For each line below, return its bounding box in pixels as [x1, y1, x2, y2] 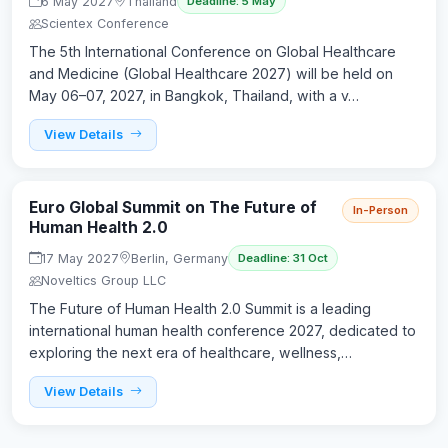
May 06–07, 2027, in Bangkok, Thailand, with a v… [29, 87, 359, 105]
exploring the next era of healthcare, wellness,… [29, 344, 352, 362]
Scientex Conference [41, 16, 169, 32]
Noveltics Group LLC [41, 273, 166, 289]
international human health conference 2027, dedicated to [29, 322, 416, 340]
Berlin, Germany [131, 250, 228, 266]
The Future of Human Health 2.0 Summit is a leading [29, 300, 371, 318]
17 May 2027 [41, 250, 119, 266]
